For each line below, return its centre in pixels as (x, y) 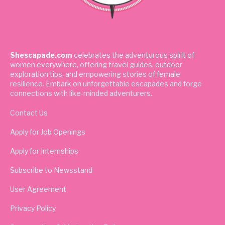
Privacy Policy (33, 208)
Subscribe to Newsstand (51, 170)
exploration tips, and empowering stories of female (95, 74)
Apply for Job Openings (48, 132)
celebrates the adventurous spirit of (133, 55)
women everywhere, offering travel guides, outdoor (96, 64)
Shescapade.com (41, 55)
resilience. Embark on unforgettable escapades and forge (106, 83)
